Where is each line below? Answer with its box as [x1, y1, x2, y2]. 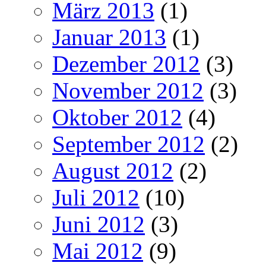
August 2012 [52, 157, 173, 183]
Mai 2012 [52, 237, 143, 264]
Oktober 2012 [52, 104, 182, 130]
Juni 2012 [52, 211, 145, 237]
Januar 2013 [52, 24, 166, 50]
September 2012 [52, 131, 205, 157]
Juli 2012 [52, 184, 140, 210]
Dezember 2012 [52, 50, 200, 77]
